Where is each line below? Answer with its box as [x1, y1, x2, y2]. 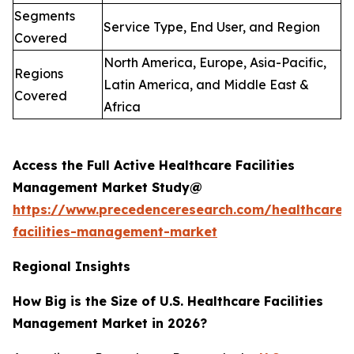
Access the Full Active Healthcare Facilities [13, 157, 295, 174]
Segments [14, 8, 75, 24]
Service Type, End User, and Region [104, 19, 320, 36]
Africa [104, 99, 141, 115]
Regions [14, 66, 63, 82]
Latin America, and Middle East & [104, 77, 309, 93]
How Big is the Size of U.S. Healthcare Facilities [13, 293, 323, 310]
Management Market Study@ [13, 179, 202, 196]
